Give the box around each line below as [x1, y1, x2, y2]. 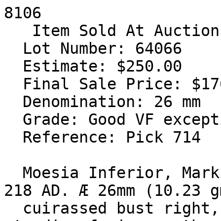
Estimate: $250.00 [4, 57, 23, 75]
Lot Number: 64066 [4, 39, 23, 57]
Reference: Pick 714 [4, 128, 23, 146]
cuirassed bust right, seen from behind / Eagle [4, 199, 23, 217]
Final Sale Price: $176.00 [4, 75, 23, 93]
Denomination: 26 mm [4, 93, 23, 110]
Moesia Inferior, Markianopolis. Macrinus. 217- [4, 164, 23, 182]
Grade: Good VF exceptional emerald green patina [4, 110, 23, 128]
